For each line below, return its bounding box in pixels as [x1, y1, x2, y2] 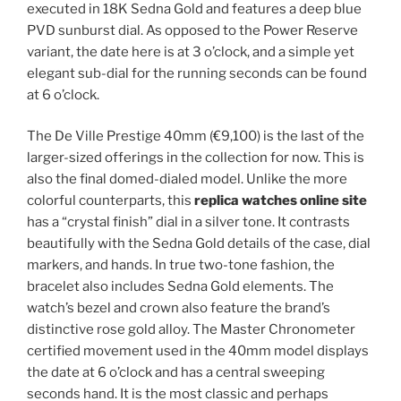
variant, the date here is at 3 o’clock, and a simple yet [27, 43, 354, 60]
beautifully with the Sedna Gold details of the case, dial [27, 235, 371, 252]
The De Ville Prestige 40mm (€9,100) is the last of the [27, 128, 364, 145]
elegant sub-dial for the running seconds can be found [27, 64, 367, 81]
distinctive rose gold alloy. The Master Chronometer [27, 321, 355, 338]
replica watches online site [194, 192, 367, 209]
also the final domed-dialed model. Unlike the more [27, 171, 347, 188]
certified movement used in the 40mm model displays [27, 343, 369, 360]
